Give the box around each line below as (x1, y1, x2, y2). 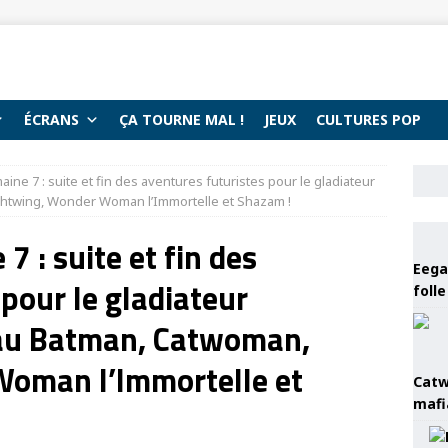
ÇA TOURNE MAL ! (119, 110, 244, 129)
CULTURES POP (316, 110, 421, 129)
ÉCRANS (24, 110, 79, 129)
